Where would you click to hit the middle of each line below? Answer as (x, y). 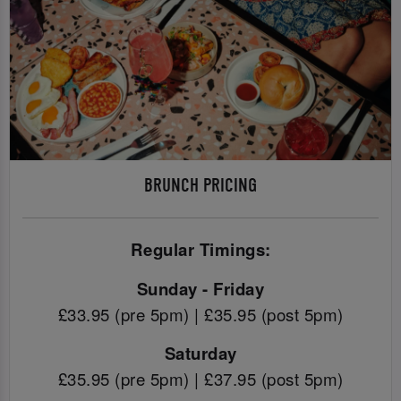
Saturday (200, 354)
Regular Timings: (200, 250)
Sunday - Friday (200, 288)
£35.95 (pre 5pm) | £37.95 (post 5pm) (200, 379)
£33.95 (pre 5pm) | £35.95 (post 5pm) (200, 314)
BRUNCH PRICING (200, 186)
